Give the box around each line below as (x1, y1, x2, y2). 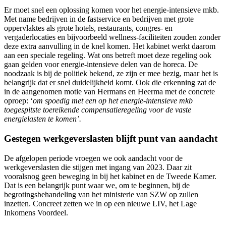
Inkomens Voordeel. (4, 208, 68, 217)
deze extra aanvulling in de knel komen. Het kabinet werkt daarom (4, 42, 215, 51)
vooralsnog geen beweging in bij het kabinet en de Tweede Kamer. (4, 172, 216, 181)
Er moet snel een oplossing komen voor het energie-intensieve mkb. (4, 6, 219, 15)
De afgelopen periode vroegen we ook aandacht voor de (4, 153, 183, 162)
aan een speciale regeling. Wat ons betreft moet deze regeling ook (4, 51, 211, 60)
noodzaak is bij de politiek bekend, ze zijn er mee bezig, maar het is (4, 69, 218, 78)
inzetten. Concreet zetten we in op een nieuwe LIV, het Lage (4, 199, 197, 208)
